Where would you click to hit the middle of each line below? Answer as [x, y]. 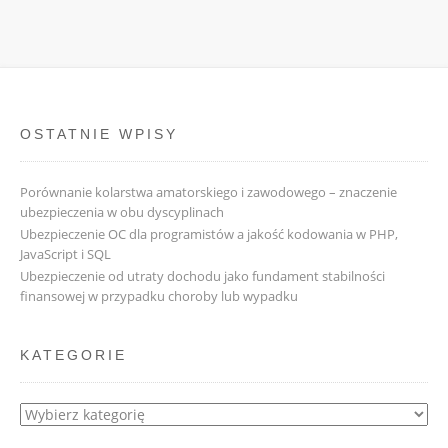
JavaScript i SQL [65, 253]
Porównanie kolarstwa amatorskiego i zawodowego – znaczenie [208, 191]
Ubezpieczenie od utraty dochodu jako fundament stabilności [202, 275]
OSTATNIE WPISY [99, 133]
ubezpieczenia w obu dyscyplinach [122, 211]
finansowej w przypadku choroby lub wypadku [159, 295]
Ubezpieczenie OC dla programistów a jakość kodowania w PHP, [209, 233]
